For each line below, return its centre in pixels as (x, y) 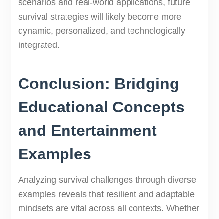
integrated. (39, 45)
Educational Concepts (101, 107)
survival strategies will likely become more (99, 17)
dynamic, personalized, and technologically (101, 31)
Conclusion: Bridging (99, 84)
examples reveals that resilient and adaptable (106, 194)
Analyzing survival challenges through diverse (107, 180)
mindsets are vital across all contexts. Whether (109, 208)
